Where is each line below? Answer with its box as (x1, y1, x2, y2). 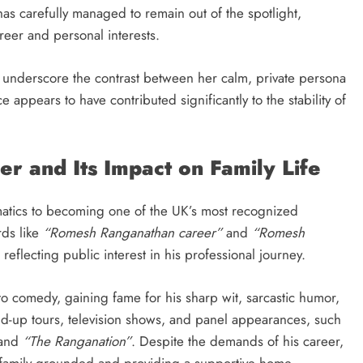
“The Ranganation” (23, 331, 131, 351)
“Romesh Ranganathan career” (43, 223, 222, 243)
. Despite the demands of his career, (131, 331, 344, 351)
